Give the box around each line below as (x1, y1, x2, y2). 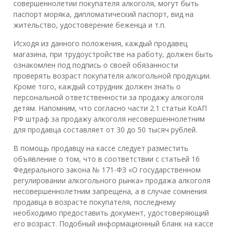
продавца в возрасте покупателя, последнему (13, 197, 176, 207)
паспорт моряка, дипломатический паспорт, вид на (13, 9, 194, 19)
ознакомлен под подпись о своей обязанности (13, 60, 178, 70)
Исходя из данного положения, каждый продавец (13, 38, 187, 48)
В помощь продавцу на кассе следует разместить (13, 143, 188, 153)
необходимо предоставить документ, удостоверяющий (13, 207, 209, 218)
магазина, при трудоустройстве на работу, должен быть (13, 49, 213, 59)
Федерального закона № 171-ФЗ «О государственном (13, 164, 201, 175)
